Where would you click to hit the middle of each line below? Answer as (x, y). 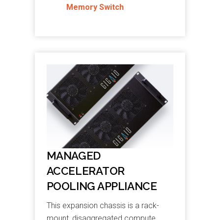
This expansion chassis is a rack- (103, 205)
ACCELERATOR (85, 171)
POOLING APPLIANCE (102, 186)
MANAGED (73, 155)
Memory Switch (95, 7)
